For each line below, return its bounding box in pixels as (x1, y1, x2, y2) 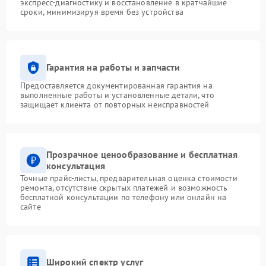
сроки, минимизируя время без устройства (20, 6, 183, 17)
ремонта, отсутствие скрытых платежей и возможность (20, 182, 228, 193)
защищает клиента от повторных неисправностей (20, 99, 210, 110)
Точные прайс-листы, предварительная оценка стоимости (20, 172, 237, 183)
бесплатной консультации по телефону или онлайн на (20, 191, 227, 202)
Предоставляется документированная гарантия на (20, 80, 213, 91)
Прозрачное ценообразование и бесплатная (46, 148, 238, 160)
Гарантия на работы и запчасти (46, 61, 180, 74)
